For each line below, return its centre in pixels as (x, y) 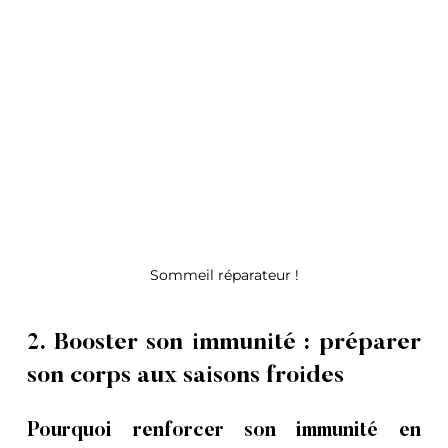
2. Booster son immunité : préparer (224, 342)
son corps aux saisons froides (186, 375)
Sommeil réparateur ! (224, 274)
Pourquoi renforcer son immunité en (224, 430)
